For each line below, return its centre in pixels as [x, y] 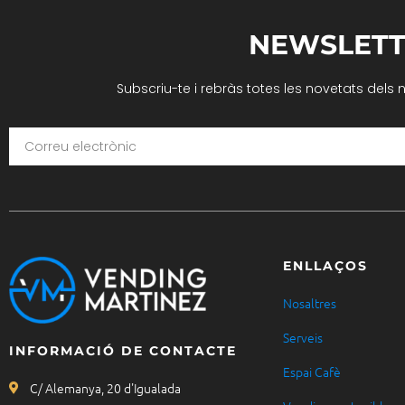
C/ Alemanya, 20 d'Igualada [105, 387]
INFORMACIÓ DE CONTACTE [123, 350]
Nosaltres [309, 303]
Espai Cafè [311, 372]
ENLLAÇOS [325, 266]
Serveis [302, 338]
